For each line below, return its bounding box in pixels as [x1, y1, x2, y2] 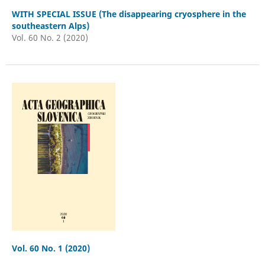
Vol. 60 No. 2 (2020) [11, 32, 88, 44]
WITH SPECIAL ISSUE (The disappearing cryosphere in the [11, 8, 246, 20]
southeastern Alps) [11, 20, 89, 32]
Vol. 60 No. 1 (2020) [11, 243, 90, 254]
